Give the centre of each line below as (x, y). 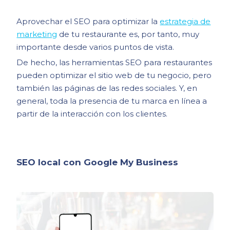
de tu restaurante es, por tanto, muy (128, 34)
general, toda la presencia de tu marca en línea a (112, 101)
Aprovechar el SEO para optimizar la (88, 21)
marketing (37, 34)
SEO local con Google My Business (98, 162)
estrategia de (185, 21)
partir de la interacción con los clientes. (92, 114)
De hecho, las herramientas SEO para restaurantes (114, 62)
